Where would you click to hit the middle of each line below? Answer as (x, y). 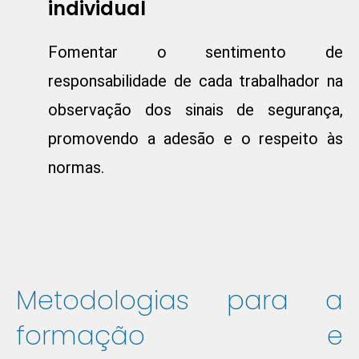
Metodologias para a (179, 301)
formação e (179, 336)
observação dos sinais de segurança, (196, 110)
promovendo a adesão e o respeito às (196, 139)
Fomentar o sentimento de (196, 52)
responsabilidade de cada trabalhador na (196, 81)
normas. (76, 168)
